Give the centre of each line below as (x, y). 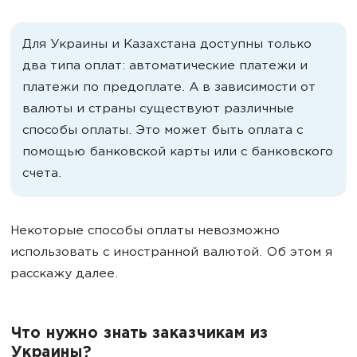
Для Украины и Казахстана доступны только (167, 45)
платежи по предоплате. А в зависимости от (169, 88)
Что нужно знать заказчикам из (139, 334)
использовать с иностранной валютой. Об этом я (171, 253)
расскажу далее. (64, 275)
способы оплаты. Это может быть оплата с (163, 131)
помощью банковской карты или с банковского (178, 153)
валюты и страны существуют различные (158, 110)
